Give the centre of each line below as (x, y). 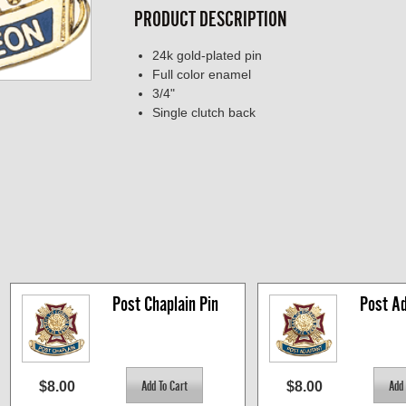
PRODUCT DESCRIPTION (211, 19)
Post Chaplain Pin (165, 304)
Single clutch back (204, 113)
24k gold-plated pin (207, 56)
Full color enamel (202, 75)
